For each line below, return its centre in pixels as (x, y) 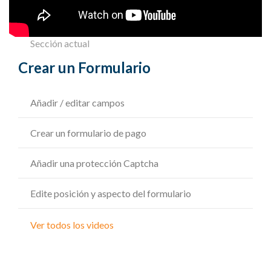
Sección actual (60, 44)
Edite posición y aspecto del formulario (111, 194)
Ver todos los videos (72, 225)
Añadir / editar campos (77, 103)
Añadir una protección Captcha (94, 163)
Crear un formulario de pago (88, 133)
